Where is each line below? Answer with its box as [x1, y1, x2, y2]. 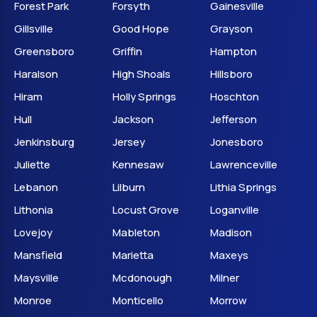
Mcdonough [112, 270, 172, 285]
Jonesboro [210, 134, 264, 149]
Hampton [210, 44, 258, 59]
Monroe [14, 293, 52, 308]
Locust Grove [112, 202, 179, 217]
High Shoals [112, 67, 171, 81]
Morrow [210, 293, 248, 308]
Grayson [210, 21, 253, 36]
